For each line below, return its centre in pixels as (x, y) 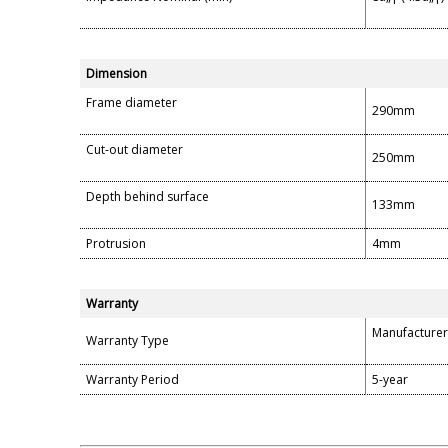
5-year (390, 380)
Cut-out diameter (134, 150)
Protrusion (116, 244)
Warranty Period (132, 380)
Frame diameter (131, 103)
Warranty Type (127, 341)
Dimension (116, 74)
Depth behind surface (147, 197)
